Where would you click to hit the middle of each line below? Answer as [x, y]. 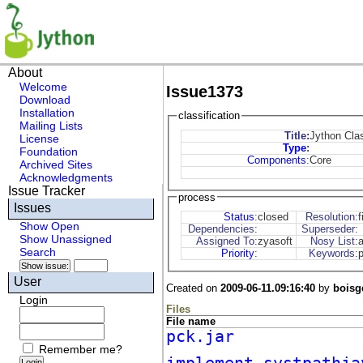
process [197, 197]
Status [239, 217]
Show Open [50, 226]
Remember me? [81, 349]
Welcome [44, 87]
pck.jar [200, 337]
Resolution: [332, 217]
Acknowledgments [66, 177]
